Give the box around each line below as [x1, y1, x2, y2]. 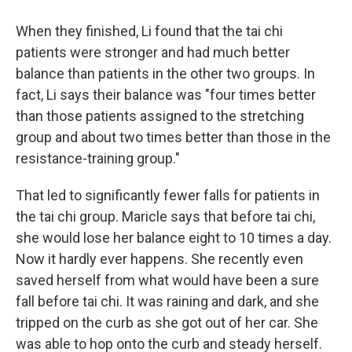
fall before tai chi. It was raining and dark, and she [16, 293, 319, 310]
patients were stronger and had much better [16, 44, 290, 61]
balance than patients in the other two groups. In [16, 65, 315, 82]
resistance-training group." [16, 150, 180, 167]
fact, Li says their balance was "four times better [16, 86, 316, 104]
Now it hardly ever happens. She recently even [16, 251, 303, 268]
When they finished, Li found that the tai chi [16, 23, 283, 40]
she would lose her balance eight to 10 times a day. [16, 229, 332, 247]
